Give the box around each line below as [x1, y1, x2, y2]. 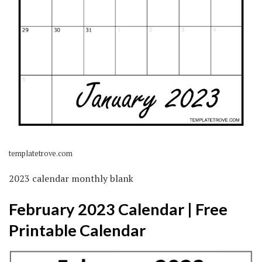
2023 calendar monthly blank [9, 171, 133, 185]
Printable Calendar [9, 220, 146, 240]
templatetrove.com [9, 148, 73, 158]
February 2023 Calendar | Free [9, 199, 227, 219]
